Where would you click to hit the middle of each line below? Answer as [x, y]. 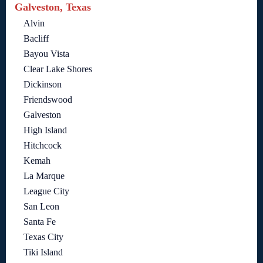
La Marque [44, 176]
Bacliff [36, 39]
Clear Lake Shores [58, 69]
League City [46, 191]
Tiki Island [43, 252]
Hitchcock [43, 146]
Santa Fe [40, 222]
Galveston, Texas [53, 7]
